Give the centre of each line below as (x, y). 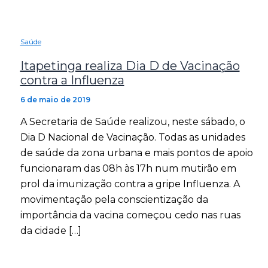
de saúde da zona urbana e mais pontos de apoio (136, 153)
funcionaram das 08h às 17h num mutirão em (128, 169)
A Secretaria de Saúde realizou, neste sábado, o (133, 122)
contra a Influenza (72, 80)
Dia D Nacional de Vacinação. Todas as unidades (133, 138)
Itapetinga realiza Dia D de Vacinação (130, 66)
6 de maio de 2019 (55, 100)
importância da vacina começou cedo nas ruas (130, 215)
